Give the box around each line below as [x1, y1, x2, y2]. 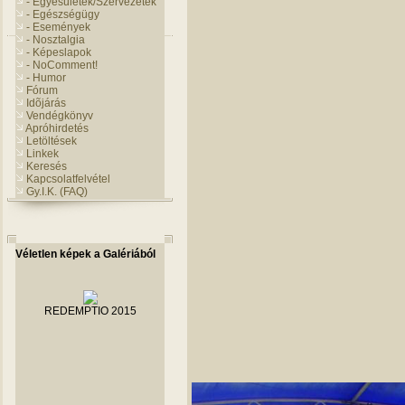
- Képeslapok [26, 46, 91, 59]
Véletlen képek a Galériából [15, 248, 155, 260]
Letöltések [26, 135, 77, 147]
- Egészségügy [26, 8, 99, 21]
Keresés [26, 160, 67, 173]
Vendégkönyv [26, 109, 93, 122]
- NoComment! [26, 59, 98, 71]
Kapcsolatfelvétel [26, 173, 110, 185]
